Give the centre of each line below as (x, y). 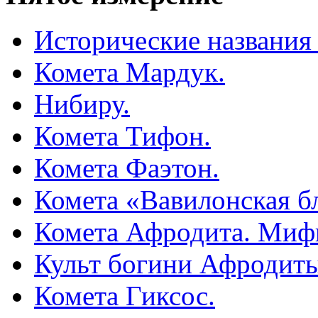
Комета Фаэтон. (127, 168)
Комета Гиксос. (125, 296)
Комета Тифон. (122, 136)
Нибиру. (82, 104)
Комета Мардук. (130, 72)
